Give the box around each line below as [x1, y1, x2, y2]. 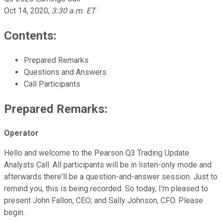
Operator [4, 128, 39, 138]
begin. [4, 208, 25, 218]
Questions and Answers [24, 67, 107, 77]
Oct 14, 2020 [4, 5, 48, 15]
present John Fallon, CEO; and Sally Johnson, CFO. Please [4, 196, 203, 206]
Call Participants [24, 79, 80, 89]
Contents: [4, 28, 56, 43]
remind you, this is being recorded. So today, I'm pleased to [4, 184, 208, 194]
